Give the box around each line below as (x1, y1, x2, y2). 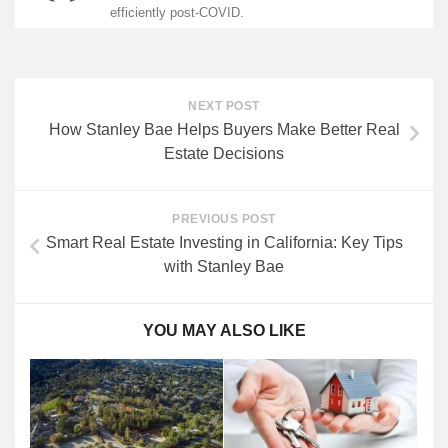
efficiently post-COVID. (110, 4, 244, 20)
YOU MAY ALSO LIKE (142, 321, 306, 339)
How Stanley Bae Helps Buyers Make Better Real (48, 120, 400, 138)
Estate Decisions (164, 144, 284, 162)
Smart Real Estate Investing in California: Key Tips (45, 233, 403, 251)
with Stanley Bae (164, 257, 284, 275)
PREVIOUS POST (172, 211, 276, 226)
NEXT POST (188, 98, 260, 113)
